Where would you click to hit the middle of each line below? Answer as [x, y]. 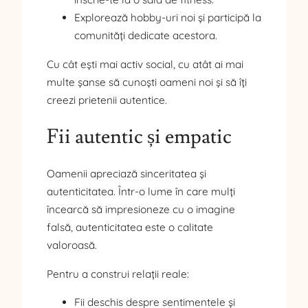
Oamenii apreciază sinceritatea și [126, 174]
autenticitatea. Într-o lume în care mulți [141, 192]
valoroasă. [72, 245]
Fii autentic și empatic [139, 137]
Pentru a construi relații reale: [118, 274]
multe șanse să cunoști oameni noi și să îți [147, 82]
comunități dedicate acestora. [146, 36]
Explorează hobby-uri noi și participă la [168, 18]
